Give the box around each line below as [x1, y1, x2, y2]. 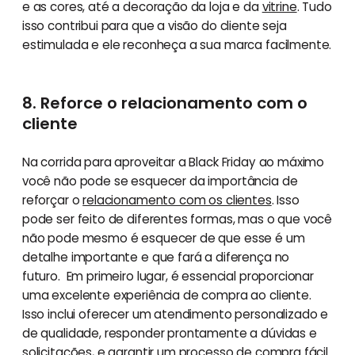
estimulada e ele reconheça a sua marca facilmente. [21, 36, 332, 54]
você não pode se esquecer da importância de [21, 173, 298, 190]
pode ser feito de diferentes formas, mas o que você [21, 211, 333, 228]
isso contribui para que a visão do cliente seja [21, 17, 287, 35]
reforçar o [21, 192, 83, 209]
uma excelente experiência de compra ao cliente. [21, 287, 311, 304]
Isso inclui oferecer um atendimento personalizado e [21, 306, 329, 323]
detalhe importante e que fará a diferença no [21, 249, 290, 266]
